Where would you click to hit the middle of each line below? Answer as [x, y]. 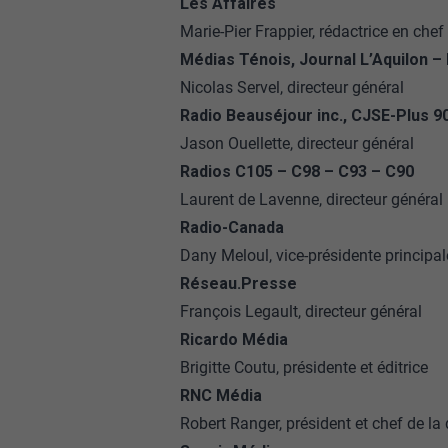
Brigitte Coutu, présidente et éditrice [303, 367]
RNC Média [220, 395]
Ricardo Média [233, 339]
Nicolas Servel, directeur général [291, 87]
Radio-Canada [231, 227]
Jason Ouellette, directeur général [296, 143]
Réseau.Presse [238, 283]
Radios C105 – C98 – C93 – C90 [296, 171]
